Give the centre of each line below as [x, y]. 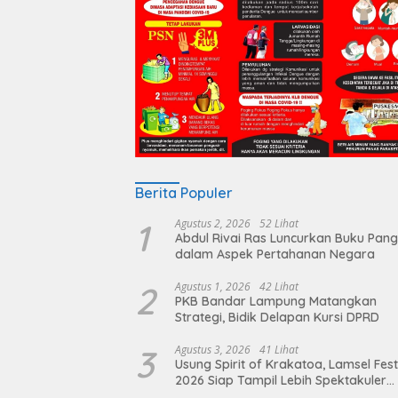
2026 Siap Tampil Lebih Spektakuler [281, 380]
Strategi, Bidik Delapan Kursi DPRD [277, 317]
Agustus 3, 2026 [213, 349]
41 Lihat [279, 349]
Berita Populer [184, 192]
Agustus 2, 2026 [213, 223]
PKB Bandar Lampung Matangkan [276, 301]
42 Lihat [279, 286]
